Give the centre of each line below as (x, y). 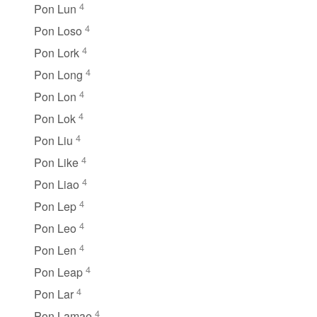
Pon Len (57, 250)
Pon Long (60, 74)
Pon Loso (59, 30)
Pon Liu (55, 140)
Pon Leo (57, 228)
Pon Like (58, 162)
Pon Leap (60, 272)
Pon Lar (55, 294)
